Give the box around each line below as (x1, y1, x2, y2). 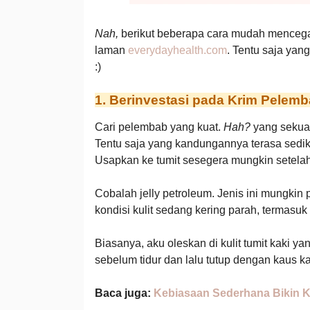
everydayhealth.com (127, 44, 227, 56)
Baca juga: (94, 287, 154, 299)
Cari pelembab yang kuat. (94, 121, 224, 133)
